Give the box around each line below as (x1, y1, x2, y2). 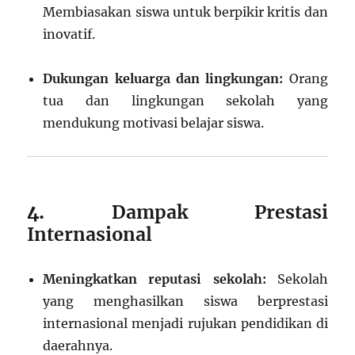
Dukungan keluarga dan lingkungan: (43, 71, 284, 87)
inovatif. (43, 26, 96, 43)
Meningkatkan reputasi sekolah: (43, 271, 266, 288)
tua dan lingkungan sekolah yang (43, 93, 328, 109)
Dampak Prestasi (111, 200, 328, 224)
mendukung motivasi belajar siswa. (43, 115, 265, 132)
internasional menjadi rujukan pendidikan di (43, 315, 328, 332)
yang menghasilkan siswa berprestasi (43, 293, 328, 310)
